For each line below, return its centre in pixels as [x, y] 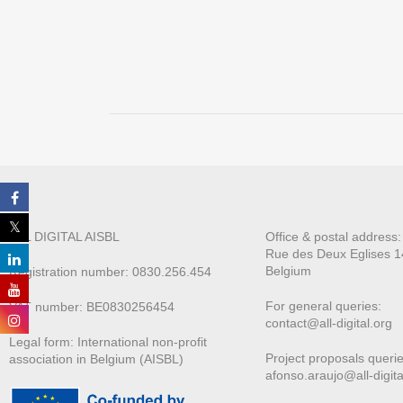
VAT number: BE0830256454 [92, 307]
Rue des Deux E [312, 254]
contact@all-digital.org [329, 323]
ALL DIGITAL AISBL [64, 237]
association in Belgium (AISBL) [96, 359]
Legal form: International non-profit [108, 342]
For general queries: [323, 306]
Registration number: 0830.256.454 [110, 272]
